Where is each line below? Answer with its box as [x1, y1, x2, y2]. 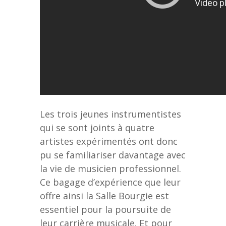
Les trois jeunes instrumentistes [40, 107, 181, 120]
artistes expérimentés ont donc [40, 135, 178, 147]
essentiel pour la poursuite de [40, 203, 171, 215]
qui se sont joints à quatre [40, 121, 154, 134]
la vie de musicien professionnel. [40, 162, 181, 175]
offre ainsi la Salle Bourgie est [40, 189, 169, 202]
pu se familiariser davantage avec [40, 148, 186, 161]
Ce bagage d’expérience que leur [40, 176, 181, 188]
